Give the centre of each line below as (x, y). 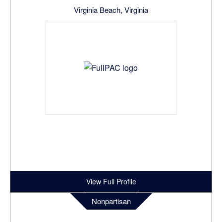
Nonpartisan (111, 201)
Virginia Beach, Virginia (111, 10)
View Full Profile (111, 182)
